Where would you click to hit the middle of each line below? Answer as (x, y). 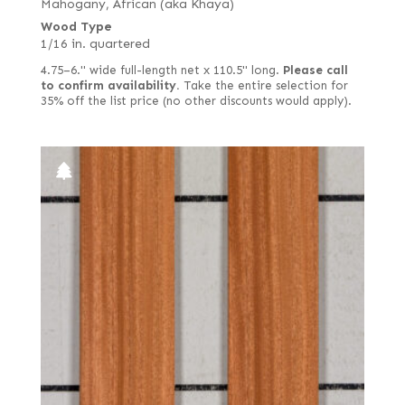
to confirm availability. (110, 86)
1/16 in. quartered (95, 44)
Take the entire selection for (264, 86)
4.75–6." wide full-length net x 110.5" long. (161, 71)
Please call (315, 71)
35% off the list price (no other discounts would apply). (196, 102)
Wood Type (76, 27)
